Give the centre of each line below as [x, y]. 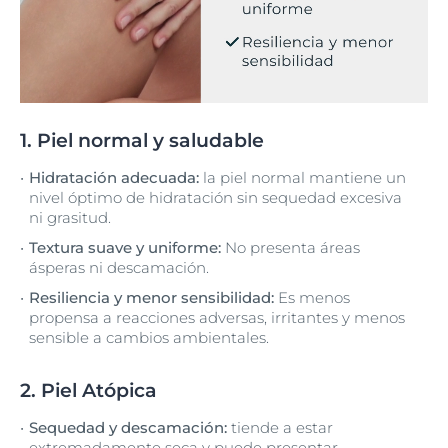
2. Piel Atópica [88, 390]
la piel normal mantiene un [302, 177]
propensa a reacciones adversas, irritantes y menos [217, 317]
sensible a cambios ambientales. [149, 337]
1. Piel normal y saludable [142, 140]
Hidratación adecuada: [114, 177]
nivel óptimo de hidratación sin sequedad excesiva [215, 197]
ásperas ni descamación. [119, 267]
